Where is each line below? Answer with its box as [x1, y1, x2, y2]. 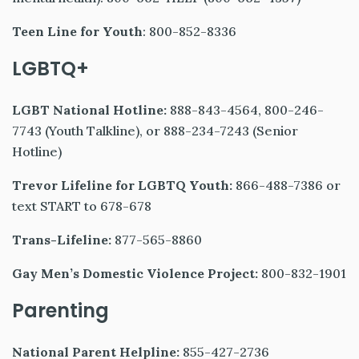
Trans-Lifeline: [12, 232, 111, 248]
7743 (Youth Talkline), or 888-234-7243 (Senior [12, 123, 298, 139]
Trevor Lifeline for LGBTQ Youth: [12, 177, 232, 194]
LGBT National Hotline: [12, 102, 167, 119]
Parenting [12, 297, 114, 325]
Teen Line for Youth [12, 23, 143, 40]
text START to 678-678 [12, 198, 151, 215]
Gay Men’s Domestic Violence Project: [12, 265, 258, 282]
